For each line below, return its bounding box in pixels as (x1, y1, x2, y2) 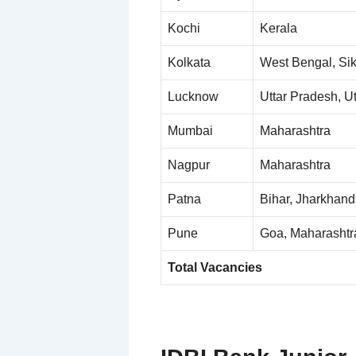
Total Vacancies (168, 260, 262, 274)
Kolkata (168, 55, 211, 69)
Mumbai (168, 123, 213, 137)
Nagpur (168, 157, 210, 172)
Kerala (260, 21, 297, 35)
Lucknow (168, 89, 219, 103)
